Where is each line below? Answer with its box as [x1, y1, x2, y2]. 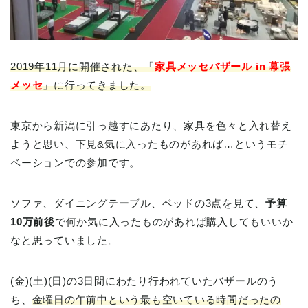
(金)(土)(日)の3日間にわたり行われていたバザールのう [10, 275, 279, 287]
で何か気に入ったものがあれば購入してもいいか [54, 216, 294, 228]
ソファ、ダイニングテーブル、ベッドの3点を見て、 [10, 197, 266, 210]
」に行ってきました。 [43, 79, 151, 91]
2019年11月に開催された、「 [10, 60, 155, 73]
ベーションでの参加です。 [10, 157, 141, 169]
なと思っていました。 [10, 234, 119, 247]
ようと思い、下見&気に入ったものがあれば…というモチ [10, 138, 289, 151]
